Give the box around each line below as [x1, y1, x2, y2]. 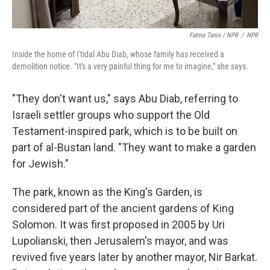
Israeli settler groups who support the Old [12, 108, 210, 121]
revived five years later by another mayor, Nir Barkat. [12, 251, 257, 263]
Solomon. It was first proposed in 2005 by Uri [12, 218, 225, 231]
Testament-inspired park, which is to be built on [12, 125, 237, 137]
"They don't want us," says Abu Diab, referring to [12, 92, 238, 105]
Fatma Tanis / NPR [189, 31, 238, 39]
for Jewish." [12, 157, 69, 170]
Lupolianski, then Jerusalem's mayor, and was [12, 234, 228, 247]
